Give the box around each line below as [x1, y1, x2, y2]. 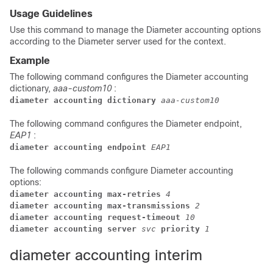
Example [10, 55, 50, 66]
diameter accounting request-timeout [10, 213, 185, 222]
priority [161, 224, 205, 233]
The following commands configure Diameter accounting [10, 166, 233, 175]
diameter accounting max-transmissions [10, 201, 195, 210]
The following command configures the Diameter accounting [10, 72, 249, 82]
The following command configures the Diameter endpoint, [10, 119, 242, 129]
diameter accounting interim [10, 247, 202, 263]
